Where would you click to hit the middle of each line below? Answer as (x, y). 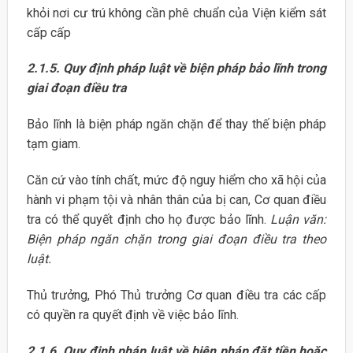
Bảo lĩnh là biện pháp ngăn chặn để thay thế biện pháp (176, 124)
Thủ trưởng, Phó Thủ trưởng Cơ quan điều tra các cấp (176, 295)
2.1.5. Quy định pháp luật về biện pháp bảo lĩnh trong (176, 69)
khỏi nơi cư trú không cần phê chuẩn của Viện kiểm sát (176, 13)
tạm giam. (53, 144)
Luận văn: (298, 220)
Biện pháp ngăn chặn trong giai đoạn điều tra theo (176, 240)
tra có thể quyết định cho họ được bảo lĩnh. (148, 220)
